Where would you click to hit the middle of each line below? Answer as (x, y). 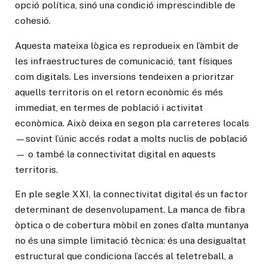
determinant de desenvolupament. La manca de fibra (130, 210)
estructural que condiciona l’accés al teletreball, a (124, 256)
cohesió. (33, 20)
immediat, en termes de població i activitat (109, 107)
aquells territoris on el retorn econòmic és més (119, 92)
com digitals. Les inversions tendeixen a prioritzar (125, 76)
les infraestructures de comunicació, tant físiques (124, 61)
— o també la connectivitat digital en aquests (115, 154)
